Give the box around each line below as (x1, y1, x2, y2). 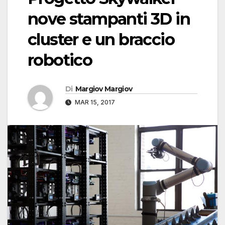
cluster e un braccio (28, 30, 174, 50)
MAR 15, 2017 (73, 98, 115, 106)
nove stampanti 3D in (28, 9, 190, 29)
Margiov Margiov (75, 84, 133, 94)
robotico (28, 50, 92, 70)
